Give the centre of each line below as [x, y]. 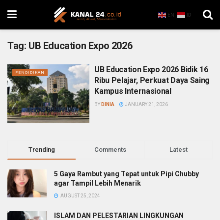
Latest [178, 149]
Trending [42, 149]
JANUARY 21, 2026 [146, 104]
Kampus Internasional [133, 91]
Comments [110, 149]
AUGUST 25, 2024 [80, 195]
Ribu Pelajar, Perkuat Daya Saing [152, 80]
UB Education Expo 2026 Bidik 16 [151, 69]
